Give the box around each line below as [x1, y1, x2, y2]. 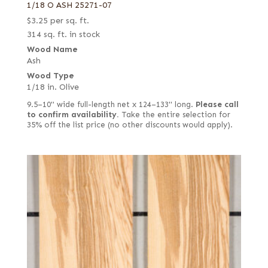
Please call [195, 100, 239, 110]
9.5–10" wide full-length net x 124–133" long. [26, 100, 196, 110]
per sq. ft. [50, 16, 89, 26]
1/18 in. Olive [26, 82, 79, 93]
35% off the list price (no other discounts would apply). [26, 120, 233, 130]
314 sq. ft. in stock [26, 29, 100, 40]
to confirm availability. [26, 110, 119, 120]
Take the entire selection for [118, 110, 230, 120]
